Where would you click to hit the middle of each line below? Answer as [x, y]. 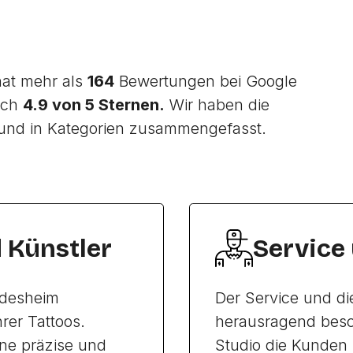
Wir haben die [217, 105]
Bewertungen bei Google [206, 81]
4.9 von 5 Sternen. [94, 105]
